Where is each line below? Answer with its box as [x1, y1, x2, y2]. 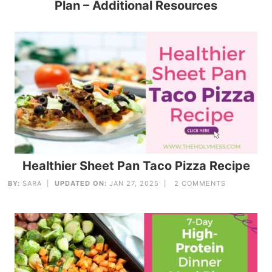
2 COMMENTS [174, 179, 226, 188]
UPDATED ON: [55, 179, 107, 188]
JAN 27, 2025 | [107, 179, 175, 188]
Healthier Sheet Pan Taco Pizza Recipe [22, 158, 250, 174]
